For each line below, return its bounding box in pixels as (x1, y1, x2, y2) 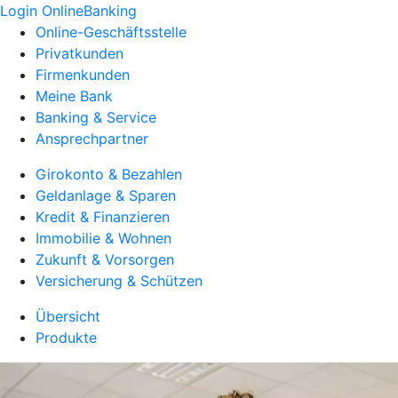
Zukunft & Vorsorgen (36, 251, 174, 268)
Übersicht (36, 307, 100, 325)
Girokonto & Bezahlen (36, 165, 182, 183)
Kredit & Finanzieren (36, 208, 170, 226)
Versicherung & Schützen (36, 272, 203, 290)
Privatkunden (36, 44, 123, 62)
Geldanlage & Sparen (36, 187, 176, 204)
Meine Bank (36, 87, 113, 105)
